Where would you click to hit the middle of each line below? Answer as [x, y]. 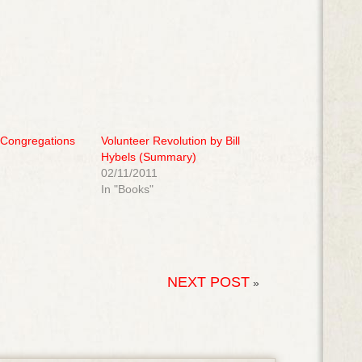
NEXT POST [208, 282]
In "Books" [127, 189]
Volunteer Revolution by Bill [170, 141]
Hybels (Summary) [148, 157]
